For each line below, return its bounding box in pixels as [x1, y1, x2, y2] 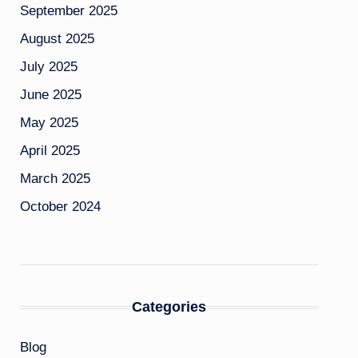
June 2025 [19, 87, 82, 102]
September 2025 [19, 3, 117, 18]
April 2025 [19, 143, 80, 158]
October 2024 [19, 199, 101, 214]
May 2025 [19, 115, 78, 130]
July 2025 [19, 59, 78, 74]
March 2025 [19, 171, 90, 186]
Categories [131, 299, 206, 315]
